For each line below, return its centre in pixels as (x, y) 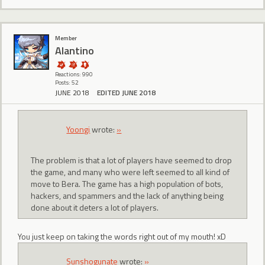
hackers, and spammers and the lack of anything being (127, 196)
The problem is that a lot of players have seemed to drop (132, 160)
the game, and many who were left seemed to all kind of (130, 172)
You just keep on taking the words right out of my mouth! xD (122, 236)
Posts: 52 (67, 83)
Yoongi (78, 129)
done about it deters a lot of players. (95, 208)
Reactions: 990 (74, 75)
